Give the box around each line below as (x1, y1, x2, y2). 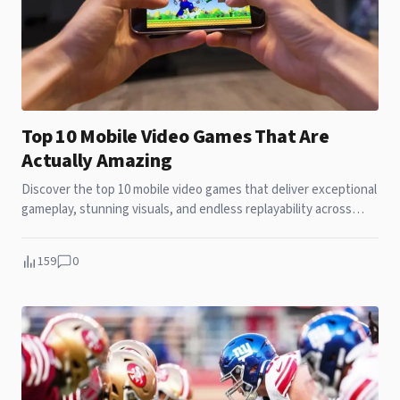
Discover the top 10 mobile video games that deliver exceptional (21, 179, 377, 199)
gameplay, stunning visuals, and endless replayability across (21, 199, 352, 219)
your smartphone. (21, 219, 120, 238)
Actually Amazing (21, 146, 172, 175)
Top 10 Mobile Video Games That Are (21, 121, 329, 151)
